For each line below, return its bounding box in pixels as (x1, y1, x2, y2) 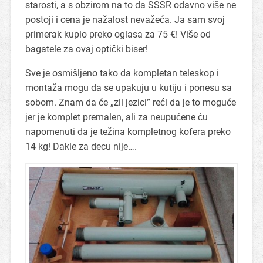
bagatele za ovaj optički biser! (25, 43, 148, 55)
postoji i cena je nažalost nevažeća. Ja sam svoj (25, 14, 225, 25)
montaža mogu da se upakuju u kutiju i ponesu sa (25, 82, 232, 93)
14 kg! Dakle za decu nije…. (25, 140, 137, 152)
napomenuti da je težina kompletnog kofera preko (25, 126, 231, 137)
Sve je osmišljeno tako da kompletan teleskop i (25, 67, 219, 79)
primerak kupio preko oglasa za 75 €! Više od (25, 28, 211, 40)
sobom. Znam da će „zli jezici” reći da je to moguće (25, 96, 236, 108)
